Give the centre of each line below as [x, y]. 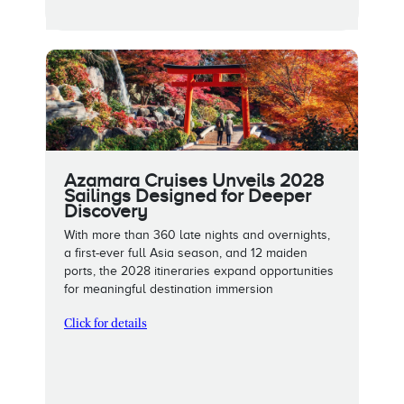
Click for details [106, 324]
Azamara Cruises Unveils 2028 [194, 180]
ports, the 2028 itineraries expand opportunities [199, 271]
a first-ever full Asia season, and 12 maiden [186, 252]
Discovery [106, 211]
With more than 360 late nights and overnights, [197, 234]
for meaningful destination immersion [169, 289]
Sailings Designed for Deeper [188, 195]
